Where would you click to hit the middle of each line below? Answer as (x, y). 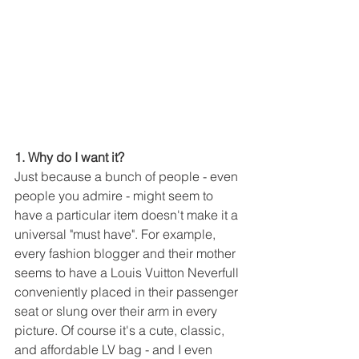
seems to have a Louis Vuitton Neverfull (128, 273)
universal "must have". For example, (117, 234)
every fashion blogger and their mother (127, 254)
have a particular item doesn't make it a (128, 215)
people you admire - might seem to (115, 196)
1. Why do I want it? (69, 157)
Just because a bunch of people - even (128, 177)
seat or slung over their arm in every (117, 311)
